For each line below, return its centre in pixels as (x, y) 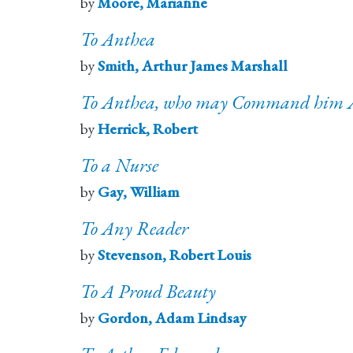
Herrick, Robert (148, 129)
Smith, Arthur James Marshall (193, 66)
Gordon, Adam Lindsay (172, 318)
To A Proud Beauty (148, 292)
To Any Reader (134, 229)
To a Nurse (119, 165)
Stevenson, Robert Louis (175, 255)
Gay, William (139, 192)
